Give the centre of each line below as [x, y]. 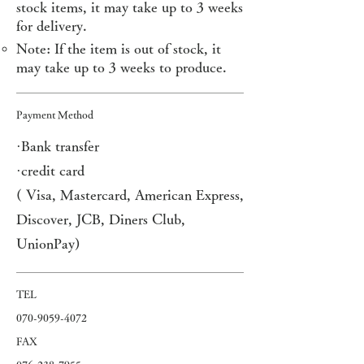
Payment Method [55, 115]
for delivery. [52, 26]
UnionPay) [48, 243]
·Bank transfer [58, 146]
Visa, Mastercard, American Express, [133, 195]
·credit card [50, 170]
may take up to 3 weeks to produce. [121, 67]
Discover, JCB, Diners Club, [101, 219]
